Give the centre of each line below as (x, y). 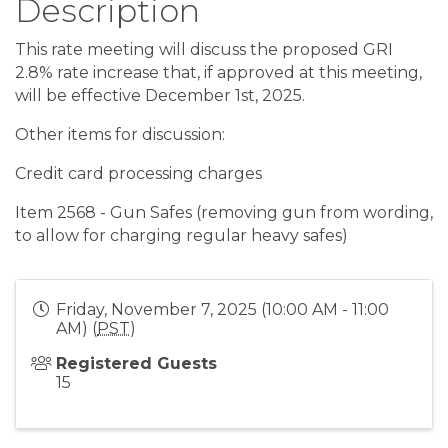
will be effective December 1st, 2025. (164, 95)
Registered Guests (136, 363)
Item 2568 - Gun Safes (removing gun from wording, (224, 212)
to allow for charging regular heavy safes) (181, 235)
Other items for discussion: (120, 134)
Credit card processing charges (138, 173)
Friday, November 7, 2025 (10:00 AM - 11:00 (222, 309)
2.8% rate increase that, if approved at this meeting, (218, 72)
